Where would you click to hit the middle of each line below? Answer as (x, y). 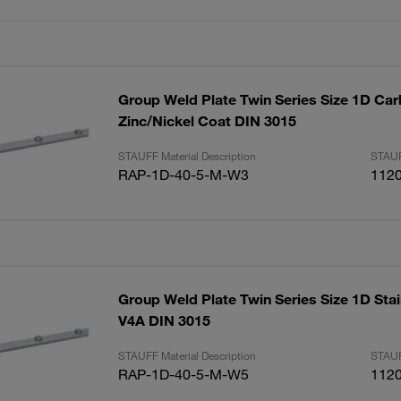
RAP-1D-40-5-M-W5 (183, 374)
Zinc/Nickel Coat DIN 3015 (207, 121)
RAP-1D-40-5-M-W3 (183, 175)
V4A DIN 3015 (164, 320)
